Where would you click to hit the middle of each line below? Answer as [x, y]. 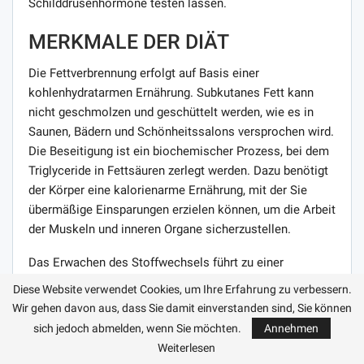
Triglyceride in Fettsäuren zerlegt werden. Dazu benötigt [178, 170]
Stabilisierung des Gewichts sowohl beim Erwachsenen [178, 282]
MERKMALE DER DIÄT [129, 41]
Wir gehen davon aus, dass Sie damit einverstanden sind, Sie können [182, 308]
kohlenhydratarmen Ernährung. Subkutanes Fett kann [171, 92]
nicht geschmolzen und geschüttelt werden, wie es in [171, 112]
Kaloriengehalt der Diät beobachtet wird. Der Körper [167, 340]
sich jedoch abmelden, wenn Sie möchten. [139, 328]
